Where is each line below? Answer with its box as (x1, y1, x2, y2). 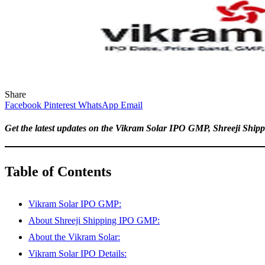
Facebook (5, 99, 41, 110)
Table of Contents (5, 163, 111, 179)
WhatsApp (78, 99, 118, 110)
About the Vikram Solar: (28, 231, 120, 242)
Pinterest (44, 99, 76, 110)
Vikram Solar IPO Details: (28, 248, 127, 258)
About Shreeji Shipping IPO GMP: (28, 215, 160, 225)
